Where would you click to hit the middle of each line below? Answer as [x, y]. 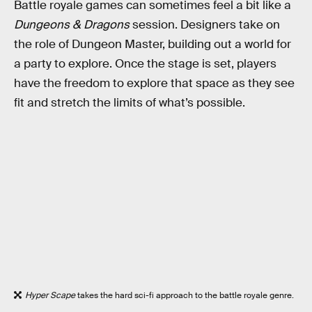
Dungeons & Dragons [72, 25]
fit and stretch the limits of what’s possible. [130, 103]
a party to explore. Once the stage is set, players [145, 64]
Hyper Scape [50, 296]
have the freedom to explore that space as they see [154, 84]
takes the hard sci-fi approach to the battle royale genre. [185, 296]
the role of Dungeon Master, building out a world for [153, 45]
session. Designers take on [205, 25]
